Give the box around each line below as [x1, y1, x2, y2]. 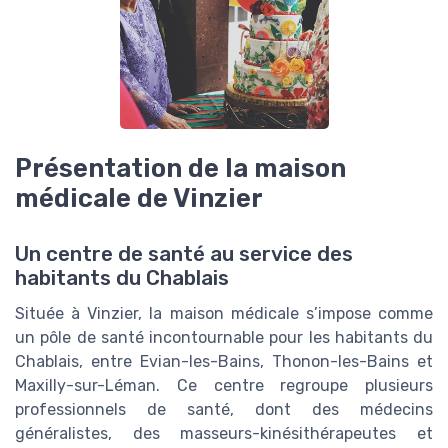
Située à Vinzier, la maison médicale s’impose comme [15, 304, 433, 324]
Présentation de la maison [15, 153, 346, 184]
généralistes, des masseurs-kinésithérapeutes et [15, 424, 433, 444]
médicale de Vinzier [15, 183, 263, 214]
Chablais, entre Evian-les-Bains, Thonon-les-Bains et [15, 352, 433, 372]
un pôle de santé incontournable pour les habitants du [15, 328, 433, 348]
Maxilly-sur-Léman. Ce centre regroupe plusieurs [15, 376, 433, 396]
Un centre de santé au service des [15, 242, 353, 267]
